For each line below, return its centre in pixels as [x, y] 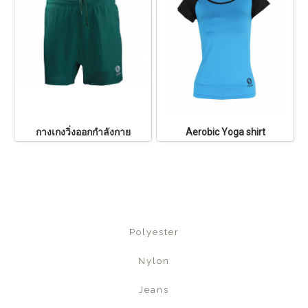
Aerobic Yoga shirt [225, 132]
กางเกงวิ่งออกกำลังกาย [83, 132]
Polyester [154, 232]
